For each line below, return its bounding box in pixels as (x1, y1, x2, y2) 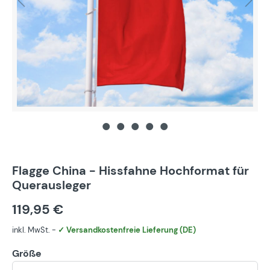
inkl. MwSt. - (12, 224, 58, 235)
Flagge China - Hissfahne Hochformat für (12, 162, 249, 178)
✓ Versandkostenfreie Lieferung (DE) (58, 224, 196, 235)
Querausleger (12, 177, 91, 193)
